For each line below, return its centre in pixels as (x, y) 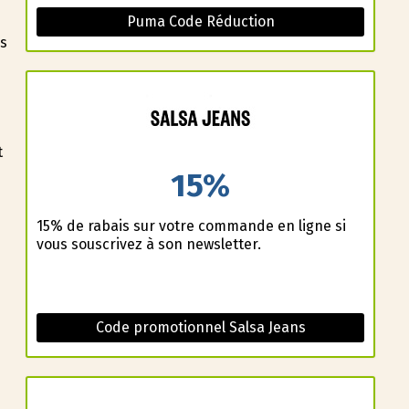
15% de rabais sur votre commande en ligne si (191, 226)
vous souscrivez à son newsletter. (148, 245)
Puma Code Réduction (200, 21)
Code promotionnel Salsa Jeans (200, 328)
